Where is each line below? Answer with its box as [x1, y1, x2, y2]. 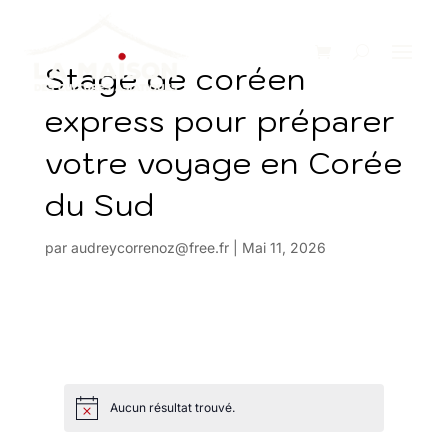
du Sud [44, 185, 155, 224]
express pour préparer [44, 101, 396, 140]
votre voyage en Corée [44, 143, 403, 182]
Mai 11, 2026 [241, 239, 326, 256]
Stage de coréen [44, 59, 306, 98]
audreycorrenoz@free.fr [70, 239, 229, 256]
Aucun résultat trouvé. [110, 400, 236, 416]
